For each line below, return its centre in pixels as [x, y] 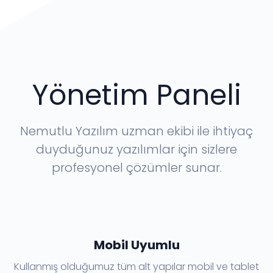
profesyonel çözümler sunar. [136, 167]
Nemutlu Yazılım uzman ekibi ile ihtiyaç [136, 131]
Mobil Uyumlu [136, 245]
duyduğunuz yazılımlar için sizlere [136, 149]
